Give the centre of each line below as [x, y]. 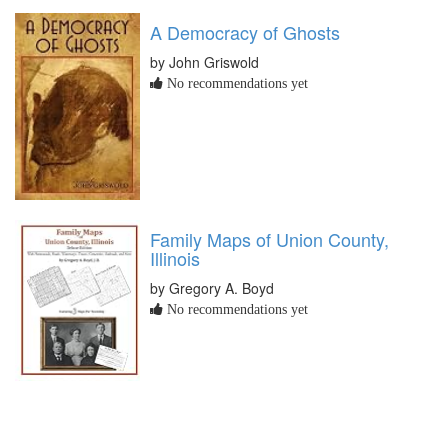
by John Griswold [204, 61]
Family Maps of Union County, [269, 238]
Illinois [175, 257]
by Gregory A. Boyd [212, 287]
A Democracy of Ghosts [245, 31]
